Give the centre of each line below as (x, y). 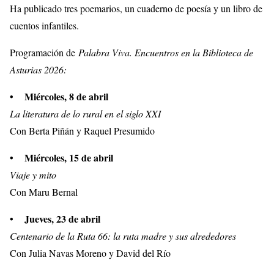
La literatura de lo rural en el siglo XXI (85, 114)
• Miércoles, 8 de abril (59, 97)
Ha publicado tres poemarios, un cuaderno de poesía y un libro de (136, 9)
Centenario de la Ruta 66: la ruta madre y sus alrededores (123, 236)
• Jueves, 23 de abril (55, 219)
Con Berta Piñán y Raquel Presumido (82, 131)
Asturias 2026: (38, 70)
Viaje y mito (33, 175)
